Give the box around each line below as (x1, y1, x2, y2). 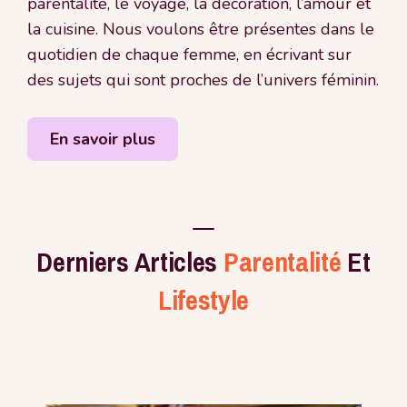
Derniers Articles (36, 243, 223, 280)
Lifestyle (157, 281, 250, 318)
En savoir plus (50, 127, 155, 150)
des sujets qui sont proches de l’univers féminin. (27, 68, 379, 91)
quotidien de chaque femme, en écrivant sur (27, 43, 352, 65)
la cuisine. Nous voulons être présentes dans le (27, 17, 374, 40)
